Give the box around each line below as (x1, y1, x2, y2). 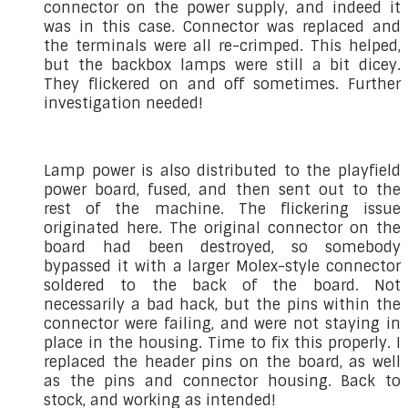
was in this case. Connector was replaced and (44, 17, 401, 37)
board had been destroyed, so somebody (44, 238, 401, 258)
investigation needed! (44, 94, 203, 114)
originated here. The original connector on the (44, 219, 401, 239)
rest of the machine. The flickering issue (44, 199, 401, 219)
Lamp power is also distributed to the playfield (44, 161, 401, 181)
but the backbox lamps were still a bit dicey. (44, 56, 401, 76)
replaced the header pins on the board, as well (44, 352, 401, 372)
